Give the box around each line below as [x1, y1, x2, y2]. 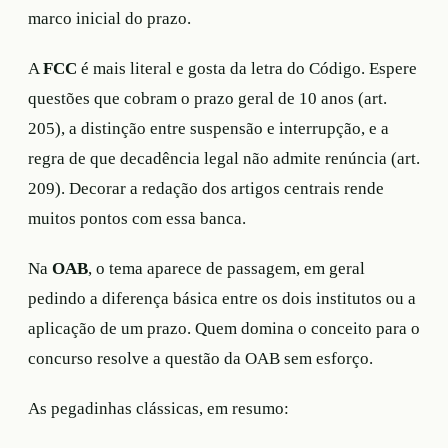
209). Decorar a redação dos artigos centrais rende [28, 178, 384, 198]
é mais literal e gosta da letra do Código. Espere [77, 58, 417, 78]
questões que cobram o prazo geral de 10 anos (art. [28, 88, 387, 108]
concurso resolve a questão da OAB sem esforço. [28, 348, 373, 368]
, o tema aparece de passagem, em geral [88, 258, 365, 278]
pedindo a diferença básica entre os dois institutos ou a [28, 288, 416, 308]
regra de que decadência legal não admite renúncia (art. [28, 148, 420, 168]
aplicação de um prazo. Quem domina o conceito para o [28, 318, 420, 338]
